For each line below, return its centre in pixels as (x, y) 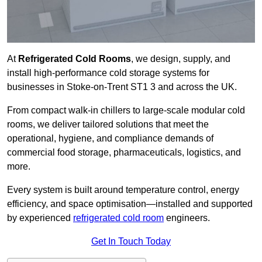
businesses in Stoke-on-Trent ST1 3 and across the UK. (122, 87)
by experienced (40, 218)
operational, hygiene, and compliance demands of (110, 139)
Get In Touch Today (131, 242)
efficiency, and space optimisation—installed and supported (130, 204)
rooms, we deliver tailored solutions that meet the (108, 125)
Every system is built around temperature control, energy (123, 190)
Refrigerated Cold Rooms (75, 59)
